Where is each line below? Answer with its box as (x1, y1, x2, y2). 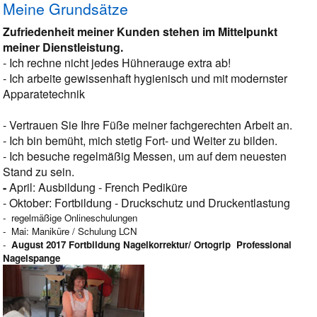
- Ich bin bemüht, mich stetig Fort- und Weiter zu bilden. (3, 132, 278, 149)
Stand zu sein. (3, 163, 78, 180)
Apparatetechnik (3, 85, 86, 102)
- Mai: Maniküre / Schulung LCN (3, 224, 138, 238)
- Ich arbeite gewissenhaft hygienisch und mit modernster (3, 69, 288, 86)
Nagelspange (3, 250, 61, 265)
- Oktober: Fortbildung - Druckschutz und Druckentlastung (3, 194, 291, 211)
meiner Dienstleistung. (3, 38, 124, 55)
